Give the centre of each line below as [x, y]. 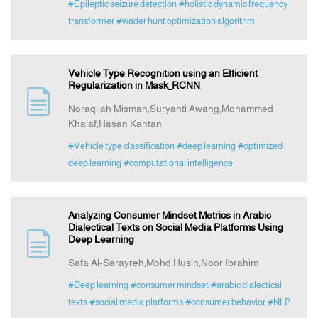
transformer [91, 21]
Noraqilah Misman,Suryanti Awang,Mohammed [170, 109]
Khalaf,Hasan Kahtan [115, 124]
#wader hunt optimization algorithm [185, 21]
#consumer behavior [225, 302]
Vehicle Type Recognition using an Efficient [163, 73]
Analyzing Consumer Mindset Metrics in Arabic [169, 215]
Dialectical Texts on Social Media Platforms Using [175, 227]
